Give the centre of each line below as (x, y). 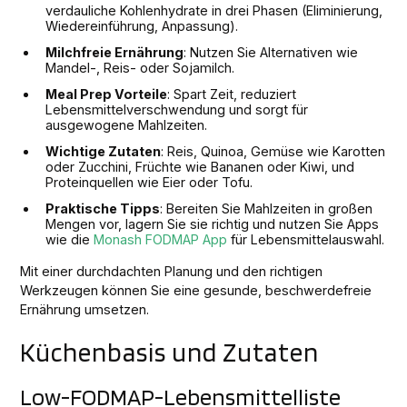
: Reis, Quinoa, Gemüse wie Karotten (273, 151)
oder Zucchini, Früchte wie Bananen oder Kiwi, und (200, 166)
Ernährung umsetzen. (85, 309)
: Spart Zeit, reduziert (232, 94)
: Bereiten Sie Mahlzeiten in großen (267, 208)
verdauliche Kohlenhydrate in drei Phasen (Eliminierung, (214, 10)
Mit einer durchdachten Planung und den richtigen (172, 271)
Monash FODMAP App (161, 239)
